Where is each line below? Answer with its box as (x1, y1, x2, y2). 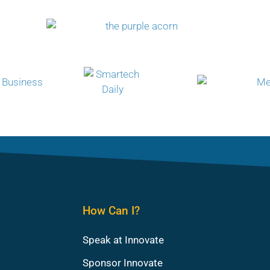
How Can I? (83, 203, 140, 218)
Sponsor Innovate (83, 256, 163, 269)
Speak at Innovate (83, 233, 165, 246)
